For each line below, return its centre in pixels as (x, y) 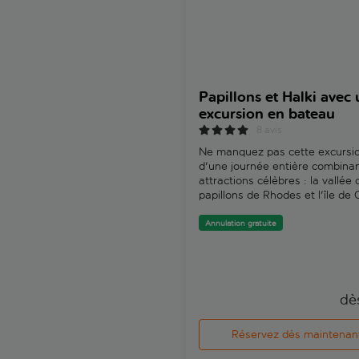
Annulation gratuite (241, 223)
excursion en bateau (267, 114)
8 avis (269, 129)
